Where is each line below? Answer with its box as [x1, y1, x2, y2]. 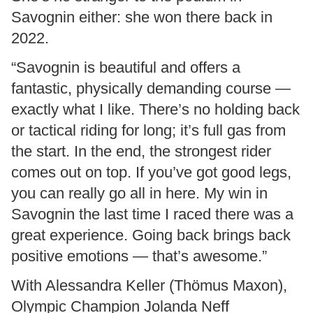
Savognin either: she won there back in [11, 8, 272, 27]
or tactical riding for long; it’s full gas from [11, 122, 286, 140]
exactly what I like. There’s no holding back [11, 101, 300, 119]
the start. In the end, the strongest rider [11, 143, 271, 161]
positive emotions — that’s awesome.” [11, 247, 267, 265]
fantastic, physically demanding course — [11, 80, 291, 98]
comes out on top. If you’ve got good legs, [11, 163, 291, 182]
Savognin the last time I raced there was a [11, 205, 293, 224]
